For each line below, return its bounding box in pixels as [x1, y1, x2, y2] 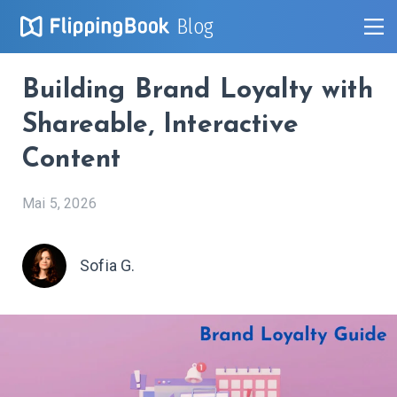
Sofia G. [80, 255, 136, 275]
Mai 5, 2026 [22, 194, 97, 212]
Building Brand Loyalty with [22, 76, 373, 105]
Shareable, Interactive [22, 111, 299, 139]
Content [22, 145, 121, 174]
